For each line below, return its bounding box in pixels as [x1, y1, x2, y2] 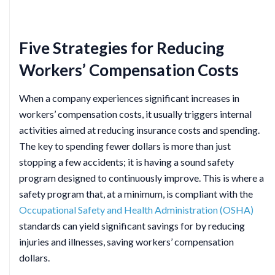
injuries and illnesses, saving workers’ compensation [19, 236, 234, 247]
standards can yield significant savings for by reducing [19, 220, 245, 231]
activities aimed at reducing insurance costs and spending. [19, 124, 260, 136]
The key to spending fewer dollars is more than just [19, 140, 231, 152]
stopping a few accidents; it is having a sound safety [19, 156, 234, 168]
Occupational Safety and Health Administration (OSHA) [19, 204, 254, 215]
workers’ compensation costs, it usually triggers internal [19, 108, 252, 120]
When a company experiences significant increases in [19, 92, 239, 104]
